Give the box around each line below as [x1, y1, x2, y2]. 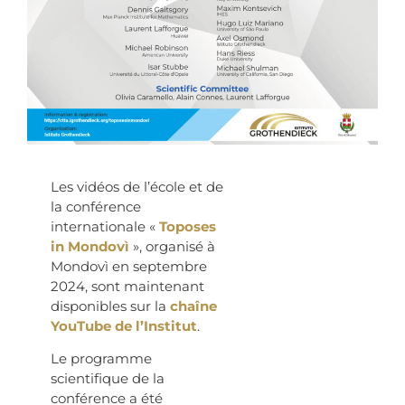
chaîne [170, 297, 217, 316]
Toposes [159, 218, 216, 236]
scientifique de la [51, 370, 165, 388]
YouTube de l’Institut [51, 317, 197, 335]
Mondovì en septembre [51, 258, 207, 276]
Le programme [51, 350, 152, 368]
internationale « [51, 218, 159, 236]
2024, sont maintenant [51, 278, 204, 296]
